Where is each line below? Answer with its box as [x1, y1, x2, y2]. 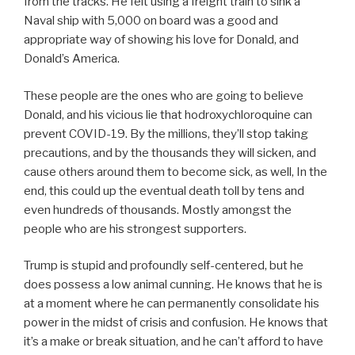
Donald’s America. [24, 52, 120, 67]
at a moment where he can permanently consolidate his [24, 296, 319, 311]
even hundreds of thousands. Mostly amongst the [24, 202, 292, 217]
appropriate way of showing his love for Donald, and [24, 32, 299, 48]
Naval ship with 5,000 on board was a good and [24, 13, 278, 29]
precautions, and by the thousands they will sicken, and [24, 145, 316, 160]
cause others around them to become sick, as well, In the [24, 164, 327, 179]
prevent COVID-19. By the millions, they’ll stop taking [24, 126, 308, 141]
